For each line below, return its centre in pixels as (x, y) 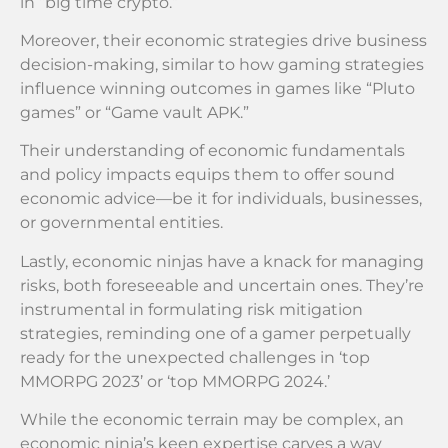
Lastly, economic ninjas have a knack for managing (222, 261)
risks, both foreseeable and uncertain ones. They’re (222, 285)
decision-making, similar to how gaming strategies (222, 65)
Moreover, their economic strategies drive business (223, 41)
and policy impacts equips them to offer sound (207, 175)
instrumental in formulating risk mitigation (191, 309)
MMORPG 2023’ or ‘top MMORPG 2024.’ (175, 381)
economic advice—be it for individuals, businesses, (221, 199)
